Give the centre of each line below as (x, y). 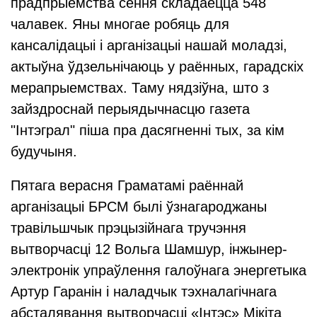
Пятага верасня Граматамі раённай (127, 185)
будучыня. (44, 151)
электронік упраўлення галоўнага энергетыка (158, 270)
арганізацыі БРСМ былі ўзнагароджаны (139, 207)
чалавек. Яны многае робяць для (120, 24)
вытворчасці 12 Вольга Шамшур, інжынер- (149, 249)
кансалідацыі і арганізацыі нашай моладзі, (149, 45)
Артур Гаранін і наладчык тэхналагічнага (144, 292)
